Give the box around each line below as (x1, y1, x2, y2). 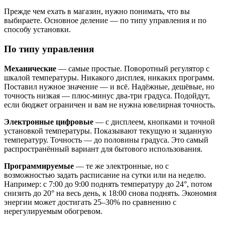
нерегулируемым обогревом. (4, 206, 102, 215)
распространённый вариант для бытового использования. (4, 144, 202, 153)
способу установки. (4, 25, 71, 34)
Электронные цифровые (4, 117, 93, 126)
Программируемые (4, 161, 74, 170)
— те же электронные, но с (74, 161, 169, 170)
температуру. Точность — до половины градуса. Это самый (4, 135, 208, 144)
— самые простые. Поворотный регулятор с (56, 64, 209, 73)
